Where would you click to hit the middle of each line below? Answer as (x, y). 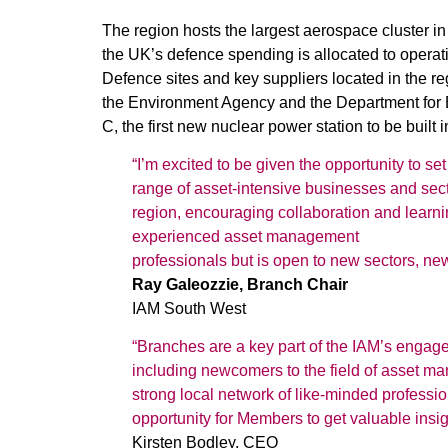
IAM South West (189, 308)
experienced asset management (245, 236)
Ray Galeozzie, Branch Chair (240, 284)
